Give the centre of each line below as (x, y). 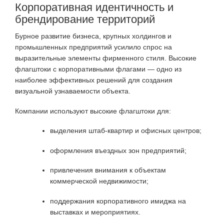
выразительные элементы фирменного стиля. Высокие (106, 58)
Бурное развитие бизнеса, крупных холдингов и (93, 36)
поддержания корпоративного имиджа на (118, 201)
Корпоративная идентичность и (94, 7)
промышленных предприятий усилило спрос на (93, 47)
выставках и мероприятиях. (95, 212)
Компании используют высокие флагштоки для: (93, 111)
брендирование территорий (85, 19)
